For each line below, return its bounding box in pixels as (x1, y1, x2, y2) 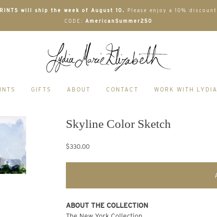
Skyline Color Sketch (66, 117, 171, 130)
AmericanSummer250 (85, 18, 153, 24)
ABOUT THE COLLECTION (71, 201, 148, 209)
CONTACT (106, 86, 139, 93)
